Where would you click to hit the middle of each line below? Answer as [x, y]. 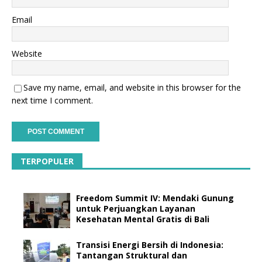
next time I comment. [52, 101]
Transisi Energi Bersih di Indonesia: [150, 245]
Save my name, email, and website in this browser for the [132, 88]
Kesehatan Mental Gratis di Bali [143, 219]
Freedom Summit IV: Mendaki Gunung [155, 198]
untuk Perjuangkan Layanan [136, 209]
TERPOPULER [47, 161]
